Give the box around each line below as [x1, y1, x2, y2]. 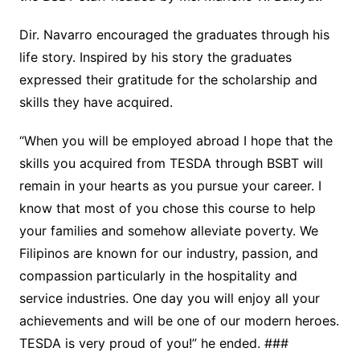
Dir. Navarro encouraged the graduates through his [18, 27, 329, 43]
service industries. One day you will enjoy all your [18, 290, 320, 307]
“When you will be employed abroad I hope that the [18, 133, 333, 149]
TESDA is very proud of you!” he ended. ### [18, 335, 288, 352]
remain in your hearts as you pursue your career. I [18, 178, 321, 194]
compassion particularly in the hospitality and [18, 268, 297, 284]
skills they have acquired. [18, 94, 173, 111]
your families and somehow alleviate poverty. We [18, 223, 318, 239]
